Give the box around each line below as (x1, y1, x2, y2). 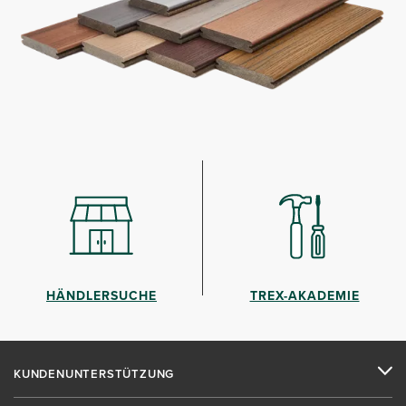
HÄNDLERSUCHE (46, 286, 157, 306)
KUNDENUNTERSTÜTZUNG (14, 365, 175, 383)
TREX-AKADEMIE (249, 286, 360, 306)
